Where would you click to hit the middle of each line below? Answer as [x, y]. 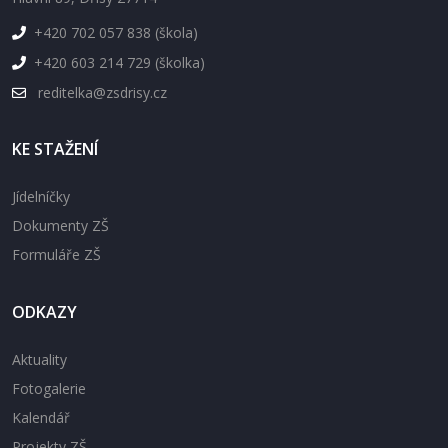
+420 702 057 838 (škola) [116, 33]
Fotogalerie [49, 389]
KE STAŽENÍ [55, 149]
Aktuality [39, 360]
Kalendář [41, 418]
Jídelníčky [41, 197]
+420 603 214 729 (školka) [119, 63]
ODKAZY [44, 312]
